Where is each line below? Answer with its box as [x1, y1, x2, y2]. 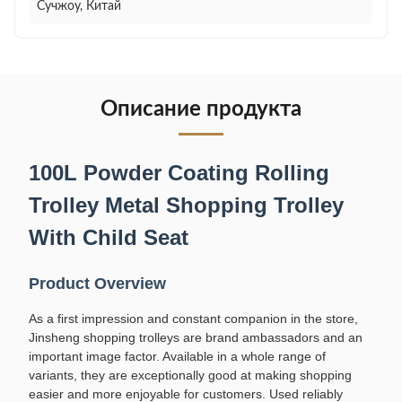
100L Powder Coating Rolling [29, 161, 329, 185]
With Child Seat [29, 225, 188, 249]
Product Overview [29, 275, 166, 293]
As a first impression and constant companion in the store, [29, 311, 358, 326]
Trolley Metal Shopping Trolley [29, 193, 344, 217]
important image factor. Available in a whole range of [29, 349, 326, 363]
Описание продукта [100, 99, 301, 120]
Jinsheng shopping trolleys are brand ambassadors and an [29, 330, 363, 345]
